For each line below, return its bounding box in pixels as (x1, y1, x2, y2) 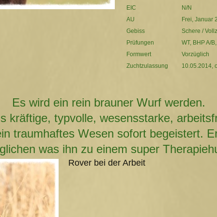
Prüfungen (126, 39, 155, 46)
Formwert (126, 50, 151, 58)
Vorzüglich (182, 50, 209, 58)
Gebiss (126, 27, 145, 34)
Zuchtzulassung (126, 62, 168, 69)
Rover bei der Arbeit (68, 157, 145, 168)
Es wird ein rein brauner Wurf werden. (12, 95, 205, 109)
